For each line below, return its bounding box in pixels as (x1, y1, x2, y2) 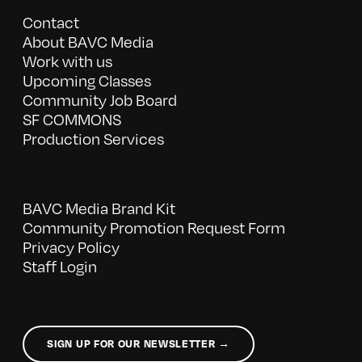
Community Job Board (22, 89, 177, 111)
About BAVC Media (22, 31, 154, 53)
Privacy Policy (22, 235, 120, 257)
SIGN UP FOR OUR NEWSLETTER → (47, 337, 230, 351)
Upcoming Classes (22, 69, 151, 91)
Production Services (22, 128, 164, 149)
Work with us (22, 50, 112, 72)
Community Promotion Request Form (22, 216, 285, 238)
